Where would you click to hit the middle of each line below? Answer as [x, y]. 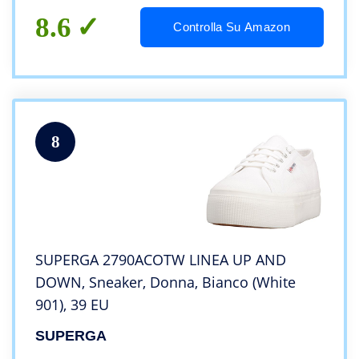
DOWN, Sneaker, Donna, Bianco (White [165, 282]
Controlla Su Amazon [232, 27]
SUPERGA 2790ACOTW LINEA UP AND [161, 260]
